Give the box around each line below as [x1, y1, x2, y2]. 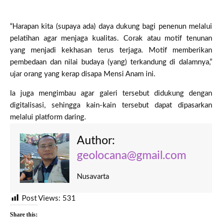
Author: [77, 134, 115, 147]
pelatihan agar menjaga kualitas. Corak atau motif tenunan [10, 34, 212, 42]
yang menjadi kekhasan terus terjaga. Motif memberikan [10, 46, 212, 54]
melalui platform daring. [10, 113, 86, 121]
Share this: [10, 211, 38, 218]
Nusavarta [77, 172, 109, 180]
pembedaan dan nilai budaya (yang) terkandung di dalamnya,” [10, 58, 212, 66]
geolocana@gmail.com [77, 149, 186, 162]
